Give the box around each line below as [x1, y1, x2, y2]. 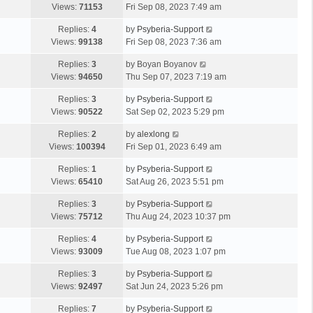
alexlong [137, 129, 170, 139]
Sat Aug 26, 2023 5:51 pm [126, 177, 224, 187]
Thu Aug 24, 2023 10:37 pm [126, 212, 231, 221]
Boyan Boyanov [137, 59, 197, 69]
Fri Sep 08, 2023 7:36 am [126, 37, 221, 47]
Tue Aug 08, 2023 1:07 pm [126, 247, 226, 256]
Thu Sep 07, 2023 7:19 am [126, 72, 226, 82]
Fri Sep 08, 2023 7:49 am [126, 2, 221, 12]
